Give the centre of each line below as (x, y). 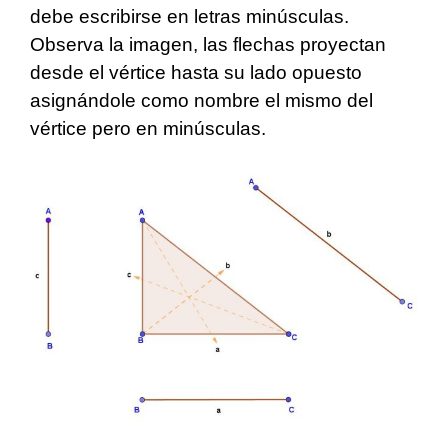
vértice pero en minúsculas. (148, 128)
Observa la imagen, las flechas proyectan (208, 44)
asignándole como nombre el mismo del (201, 100)
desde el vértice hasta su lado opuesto (196, 72)
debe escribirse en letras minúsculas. (189, 16)
